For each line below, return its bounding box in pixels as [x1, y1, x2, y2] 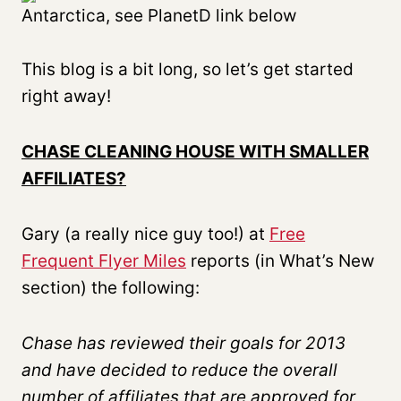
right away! [21, 85, 111, 107]
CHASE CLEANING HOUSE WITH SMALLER [21, 141, 369, 162]
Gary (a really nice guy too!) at [21, 223, 269, 244]
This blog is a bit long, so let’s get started [21, 58, 354, 80]
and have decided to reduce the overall [21, 359, 337, 380]
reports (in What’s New [186, 250, 374, 271]
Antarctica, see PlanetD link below [21, 4, 296, 26]
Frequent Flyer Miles [21, 250, 186, 271]
